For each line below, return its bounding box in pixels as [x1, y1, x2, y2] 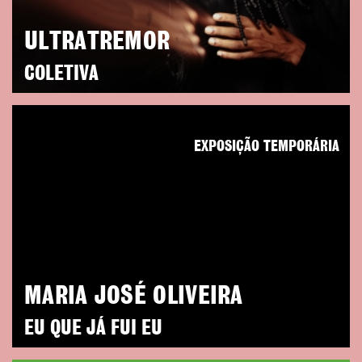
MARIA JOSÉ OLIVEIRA [24, 284, 243, 309]
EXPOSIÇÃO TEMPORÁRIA [194, 139, 339, 154]
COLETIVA [24, 64, 99, 84]
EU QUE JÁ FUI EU [24, 318, 162, 339]
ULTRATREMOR [24, 29, 170, 54]
